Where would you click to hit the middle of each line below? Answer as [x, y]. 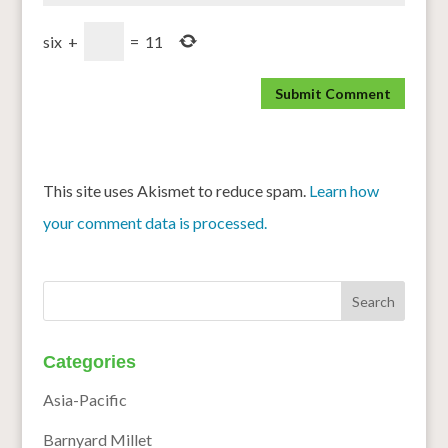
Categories [89, 362]
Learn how [343, 191]
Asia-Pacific [84, 400]
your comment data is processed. [154, 223]
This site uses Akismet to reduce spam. [175, 191]
